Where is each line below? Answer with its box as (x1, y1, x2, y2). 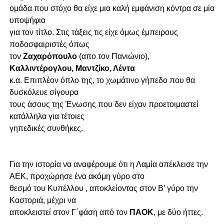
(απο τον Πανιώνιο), (76, 52, 149, 61)
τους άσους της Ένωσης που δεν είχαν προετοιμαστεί (9, 100, 198, 109)
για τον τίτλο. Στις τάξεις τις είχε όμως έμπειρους (9, 28, 178, 37)
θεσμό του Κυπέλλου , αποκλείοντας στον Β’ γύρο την (9, 184, 198, 193)
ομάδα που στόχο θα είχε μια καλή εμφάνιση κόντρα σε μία (9, 4, 214, 13)
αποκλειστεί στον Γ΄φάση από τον (9, 208, 129, 217)
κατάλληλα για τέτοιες (9, 112, 84, 121)
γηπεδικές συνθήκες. (9, 124, 83, 133)
